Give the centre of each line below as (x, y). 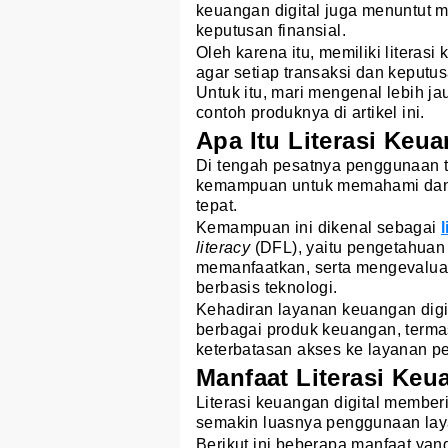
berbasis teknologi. (267, 288)
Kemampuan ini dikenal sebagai (318, 228)
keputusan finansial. (271, 31)
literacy (223, 248)
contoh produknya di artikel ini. (310, 113)
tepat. (217, 206)
